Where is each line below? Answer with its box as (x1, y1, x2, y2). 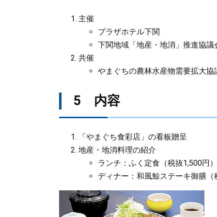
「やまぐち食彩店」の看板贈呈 (78, 132, 187, 141)
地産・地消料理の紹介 (78, 145, 156, 155)
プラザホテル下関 (98, 27, 160, 36)
